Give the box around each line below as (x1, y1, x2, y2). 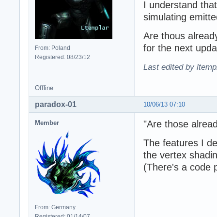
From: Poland (35, 45, 70, 52)
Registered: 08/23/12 (35, 54, 90, 61)
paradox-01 (35, 100, 77, 109)
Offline (35, 84, 53, 92)
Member (35, 119, 59, 127)
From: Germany (35, 204, 76, 211)
